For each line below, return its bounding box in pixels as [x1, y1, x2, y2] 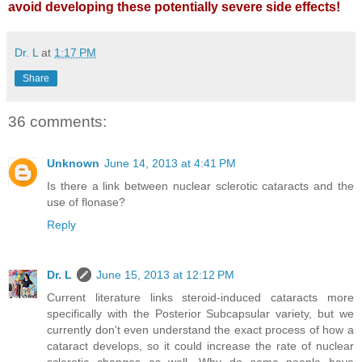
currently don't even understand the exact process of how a [47, 323, 354, 337]
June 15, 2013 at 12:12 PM [96, 268, 234, 282]
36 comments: [8, 112, 107, 130]
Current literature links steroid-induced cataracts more [47, 291, 354, 305]
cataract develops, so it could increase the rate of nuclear [47, 339, 354, 353]
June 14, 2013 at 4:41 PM [104, 157, 236, 170]
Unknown [47, 157, 99, 170]
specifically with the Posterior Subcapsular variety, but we [47, 307, 354, 321]
